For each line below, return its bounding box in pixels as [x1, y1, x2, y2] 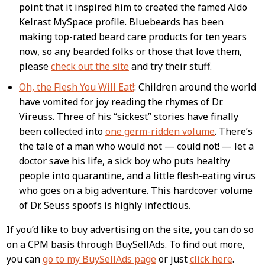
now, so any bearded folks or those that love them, [18, 44, 242, 58]
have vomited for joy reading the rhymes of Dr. [18, 95, 223, 109]
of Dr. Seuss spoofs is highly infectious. [18, 199, 190, 212]
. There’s [214, 125, 253, 138]
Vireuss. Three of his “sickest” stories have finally [18, 110, 238, 124]
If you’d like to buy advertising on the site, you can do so [6, 223, 254, 237]
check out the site [50, 59, 129, 73]
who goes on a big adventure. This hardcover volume [18, 184, 253, 198]
